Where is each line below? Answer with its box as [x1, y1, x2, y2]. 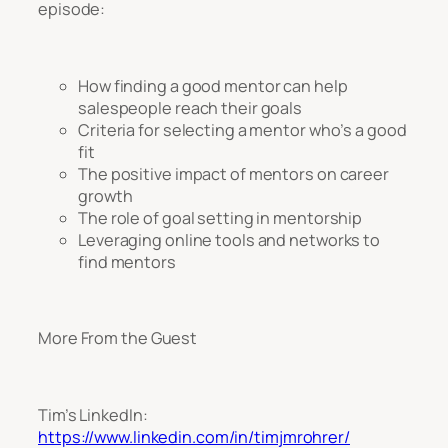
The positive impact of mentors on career [78, 162, 389, 185]
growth [78, 184, 133, 207]
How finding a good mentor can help [78, 74, 348, 97]
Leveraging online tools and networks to [78, 228, 381, 251]
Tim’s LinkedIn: [38, 403, 148, 426]
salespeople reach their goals [78, 96, 303, 119]
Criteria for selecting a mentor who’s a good [78, 118, 407, 141]
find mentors [78, 250, 176, 273]
